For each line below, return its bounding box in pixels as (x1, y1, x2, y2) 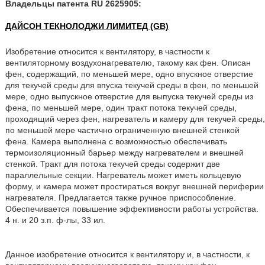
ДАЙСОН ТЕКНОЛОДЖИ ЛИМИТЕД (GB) (5, 21, 169, 31)
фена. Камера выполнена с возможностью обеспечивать (5, 137, 227, 146)
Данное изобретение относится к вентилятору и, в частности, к (5, 250, 250, 259)
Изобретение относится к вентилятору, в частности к (5, 47, 209, 56)
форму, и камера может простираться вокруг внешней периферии (5, 182, 264, 191)
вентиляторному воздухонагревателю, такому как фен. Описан (5, 58, 251, 67)
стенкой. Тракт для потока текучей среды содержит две (5, 159, 220, 169)
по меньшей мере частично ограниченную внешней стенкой (5, 125, 240, 135)
